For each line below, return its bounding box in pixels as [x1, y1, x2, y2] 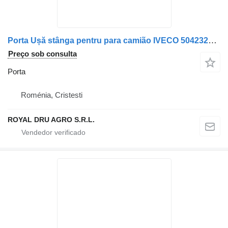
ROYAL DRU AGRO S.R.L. [8, 115, 95, 124]
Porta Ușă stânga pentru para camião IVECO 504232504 [208, 35, 217, 45]
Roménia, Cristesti [21, 90, 82, 99]
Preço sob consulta [8, 49, 77, 58]
